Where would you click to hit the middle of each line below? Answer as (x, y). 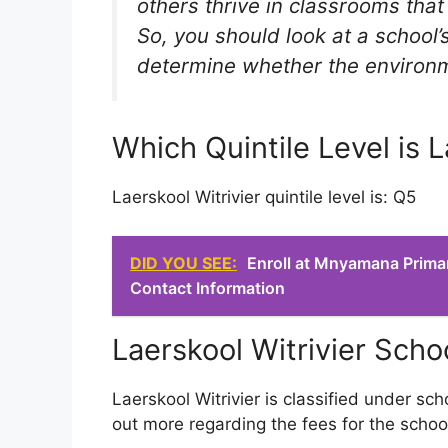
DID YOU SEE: (183, 262)
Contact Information (207, 287)
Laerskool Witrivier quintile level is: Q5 (264, 197)
